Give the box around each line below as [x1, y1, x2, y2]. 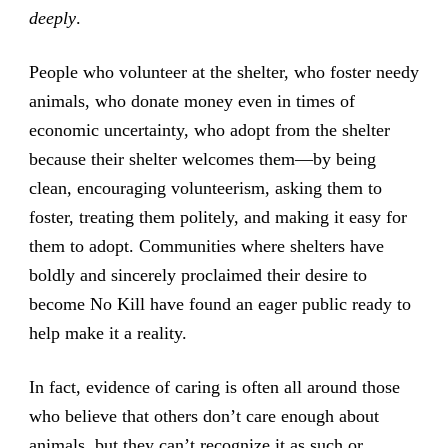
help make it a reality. [28, 322, 187, 343]
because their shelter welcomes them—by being [28, 148, 376, 169]
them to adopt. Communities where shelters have [28, 235, 384, 256]
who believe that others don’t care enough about [28, 406, 379, 427]
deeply [28, 7, 76, 28]
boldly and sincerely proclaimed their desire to [28, 264, 367, 285]
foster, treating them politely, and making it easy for [28, 206, 407, 227]
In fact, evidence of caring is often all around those [28, 377, 400, 398]
